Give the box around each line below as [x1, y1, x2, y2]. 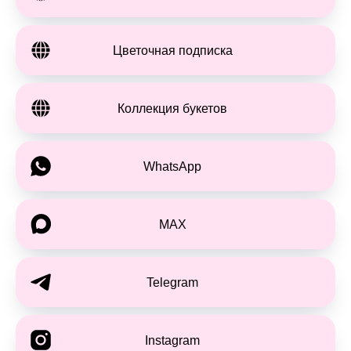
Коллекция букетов [118, 101, 227, 115]
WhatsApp [143, 159, 201, 173]
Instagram [145, 333, 200, 347]
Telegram [147, 275, 198, 289]
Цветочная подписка [112, 43, 233, 57]
